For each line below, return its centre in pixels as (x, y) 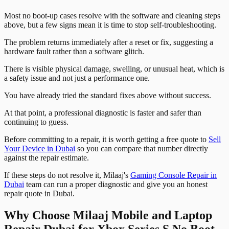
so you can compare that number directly (142, 149)
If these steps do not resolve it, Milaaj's (67, 175)
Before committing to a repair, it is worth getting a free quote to (106, 140)
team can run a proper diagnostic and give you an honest (116, 185)
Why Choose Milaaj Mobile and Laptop (108, 215)
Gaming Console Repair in (174, 175)
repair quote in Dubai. (39, 194)
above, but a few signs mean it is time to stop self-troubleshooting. (110, 25)
